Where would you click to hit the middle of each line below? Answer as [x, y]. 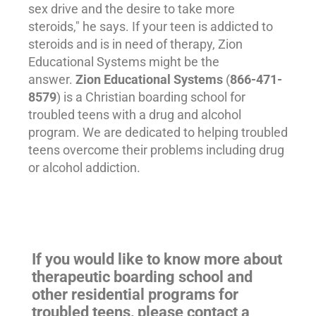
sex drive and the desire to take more [132, 9]
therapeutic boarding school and [142, 277]
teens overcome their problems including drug [156, 150]
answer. [52, 80]
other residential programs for [135, 295]
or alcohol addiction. [86, 168]
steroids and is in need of [99, 44]
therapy [191, 44]
